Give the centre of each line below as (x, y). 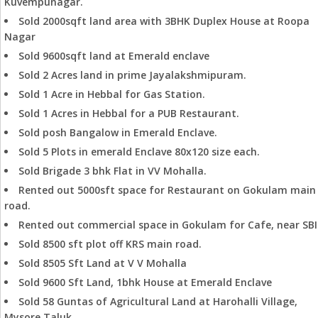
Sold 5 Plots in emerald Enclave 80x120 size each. (139, 152)
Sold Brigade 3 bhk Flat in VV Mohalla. (113, 171)
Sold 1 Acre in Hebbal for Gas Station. (112, 94)
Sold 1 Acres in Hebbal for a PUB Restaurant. (129, 113)
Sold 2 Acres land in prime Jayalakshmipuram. (132, 75)
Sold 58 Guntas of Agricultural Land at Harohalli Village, (158, 301)
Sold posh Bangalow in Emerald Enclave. (118, 132)
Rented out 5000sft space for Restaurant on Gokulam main (167, 190)
